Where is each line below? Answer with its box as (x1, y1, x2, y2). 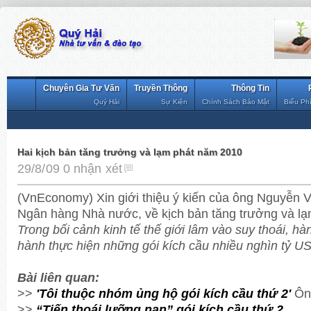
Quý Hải (94, 98, 119, 106)
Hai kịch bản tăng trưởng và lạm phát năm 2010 (17, 146, 242, 158)
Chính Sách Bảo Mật (202, 98, 269, 106)
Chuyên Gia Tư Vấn (43, 83, 119, 93)
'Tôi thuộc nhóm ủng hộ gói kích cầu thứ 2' (36, 285, 291, 301)
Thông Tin (231, 83, 269, 93)
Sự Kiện (161, 98, 187, 106)
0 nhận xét (62, 160, 123, 176)
